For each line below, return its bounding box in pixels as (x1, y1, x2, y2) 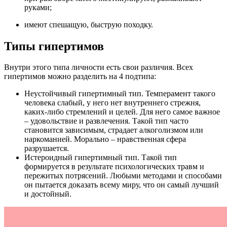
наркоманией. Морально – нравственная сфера (24, 135, 186, 144)
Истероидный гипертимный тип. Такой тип (24, 153, 177, 162)
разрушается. (24, 144, 69, 153)
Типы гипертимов (4, 39, 104, 53)
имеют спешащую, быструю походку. (24, 20, 153, 29)
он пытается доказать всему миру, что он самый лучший (24, 180, 219, 190)
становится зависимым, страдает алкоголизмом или (24, 126, 203, 135)
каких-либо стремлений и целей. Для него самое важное (24, 107, 220, 117)
